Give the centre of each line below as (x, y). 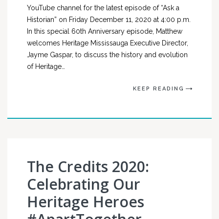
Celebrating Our (84, 184)
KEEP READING (159, 89)
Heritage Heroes (86, 202)
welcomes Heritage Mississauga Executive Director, (108, 43)
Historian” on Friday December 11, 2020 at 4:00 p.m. (109, 20)
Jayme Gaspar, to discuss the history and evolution (107, 55)
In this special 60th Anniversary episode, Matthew (105, 31)
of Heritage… (46, 66)
